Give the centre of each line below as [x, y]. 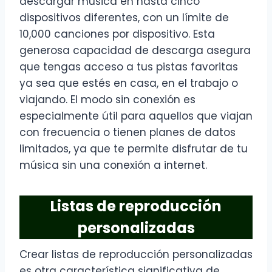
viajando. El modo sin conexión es [107, 100]
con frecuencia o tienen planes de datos [127, 133]
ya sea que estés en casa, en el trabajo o [129, 83]
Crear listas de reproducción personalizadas [136, 255]
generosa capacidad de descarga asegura [135, 51]
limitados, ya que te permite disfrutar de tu [134, 149]
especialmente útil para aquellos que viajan [136, 116]
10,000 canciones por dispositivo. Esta [117, 34]
